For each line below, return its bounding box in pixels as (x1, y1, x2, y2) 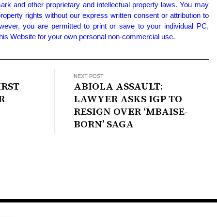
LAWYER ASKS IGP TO (74, 93, 183, 106)
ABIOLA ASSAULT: (74, 80, 163, 93)
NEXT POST (74, 73, 104, 79)
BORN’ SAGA (74, 118, 134, 131)
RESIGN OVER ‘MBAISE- (74, 106, 188, 119)
